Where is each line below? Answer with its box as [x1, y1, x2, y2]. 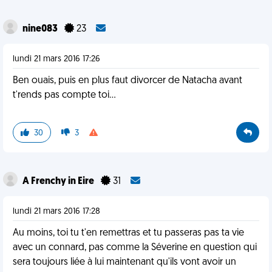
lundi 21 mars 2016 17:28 [13, 207, 100, 216]
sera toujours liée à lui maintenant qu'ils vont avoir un [13, 257, 236, 267]
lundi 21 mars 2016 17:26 [13, 55, 100, 64]
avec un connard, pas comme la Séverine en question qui [13, 243, 257, 253]
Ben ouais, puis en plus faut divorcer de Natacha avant [13, 76, 242, 86]
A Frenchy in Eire [22, 177, 96, 186]
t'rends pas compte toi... [13, 90, 116, 100]
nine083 [22, 24, 59, 34]
